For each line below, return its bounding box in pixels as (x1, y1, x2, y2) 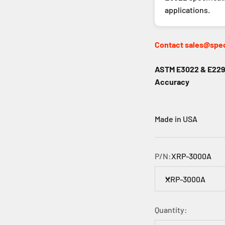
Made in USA (155, 114, 197, 124)
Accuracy (155, 77, 189, 86)
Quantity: (155, 205, 187, 214)
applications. (165, 5, 210, 15)
